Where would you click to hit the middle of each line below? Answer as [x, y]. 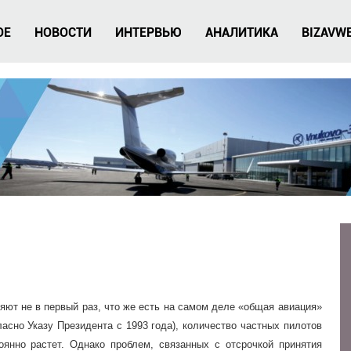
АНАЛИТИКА [242, 33]
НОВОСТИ [63, 33]
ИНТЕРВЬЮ [148, 33]
